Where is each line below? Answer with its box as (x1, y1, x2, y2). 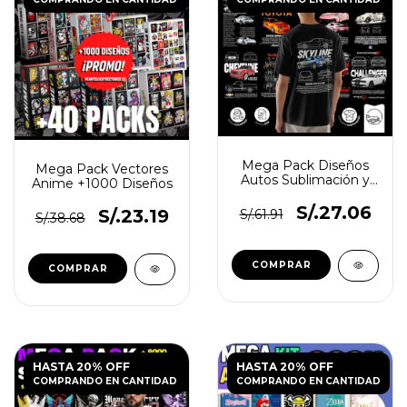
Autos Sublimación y (241, 171, 370, 188)
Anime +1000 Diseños (31, 175, 173, 192)
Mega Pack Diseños (242, 156, 369, 174)
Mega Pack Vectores (35, 161, 168, 177)
